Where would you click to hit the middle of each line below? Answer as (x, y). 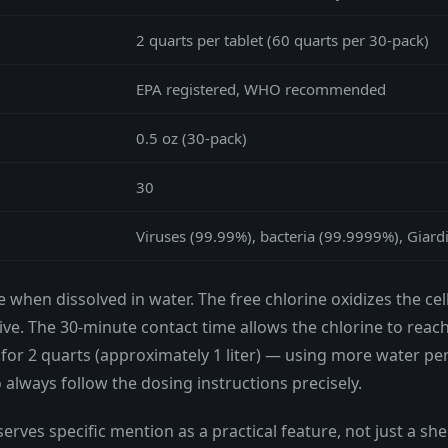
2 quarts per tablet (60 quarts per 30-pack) (282, 39)
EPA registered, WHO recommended (261, 88)
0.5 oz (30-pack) (191, 137)
